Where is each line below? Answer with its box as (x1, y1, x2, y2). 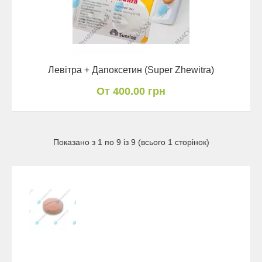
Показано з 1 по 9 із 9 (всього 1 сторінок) (53, 137, 209, 147)
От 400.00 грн (96, 85, 166, 97)
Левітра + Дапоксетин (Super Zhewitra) (48, 64, 214, 75)
